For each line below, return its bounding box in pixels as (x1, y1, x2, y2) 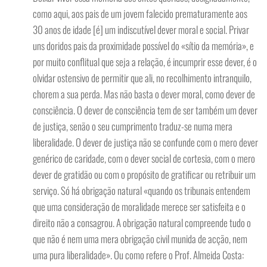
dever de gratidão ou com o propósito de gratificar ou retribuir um (33, 167, 256, 182)
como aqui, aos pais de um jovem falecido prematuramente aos (33, 6, 247, 21)
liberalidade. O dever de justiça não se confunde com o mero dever (33, 135, 258, 150)
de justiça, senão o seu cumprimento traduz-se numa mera (33, 119, 232, 133)
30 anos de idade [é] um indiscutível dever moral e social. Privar (33, 22, 249, 37)
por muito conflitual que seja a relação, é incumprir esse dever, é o (33, 54, 257, 69)
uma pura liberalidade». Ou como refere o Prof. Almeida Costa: (33, 247, 244, 262)
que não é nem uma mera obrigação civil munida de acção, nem (33, 231, 247, 246)
